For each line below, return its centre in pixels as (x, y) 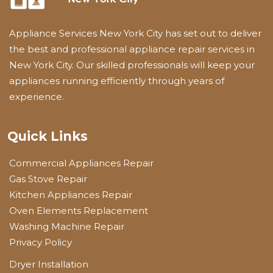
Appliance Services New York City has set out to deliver (135, 33)
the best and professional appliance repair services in (132, 49)
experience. (37, 96)
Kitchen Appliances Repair (71, 194)
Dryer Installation (49, 264)
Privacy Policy (41, 242)
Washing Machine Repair (67, 226)
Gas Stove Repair (48, 179)
